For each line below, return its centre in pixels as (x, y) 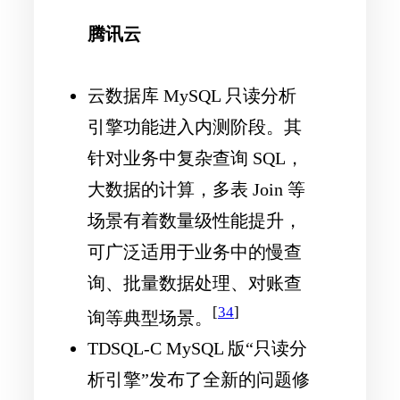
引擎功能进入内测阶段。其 (195, 126)
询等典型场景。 (150, 317)
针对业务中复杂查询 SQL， (196, 158)
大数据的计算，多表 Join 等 (196, 189)
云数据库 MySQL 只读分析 (192, 95)
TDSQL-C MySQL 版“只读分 (197, 349)
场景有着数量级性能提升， (195, 220)
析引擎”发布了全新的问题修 (199, 380)
